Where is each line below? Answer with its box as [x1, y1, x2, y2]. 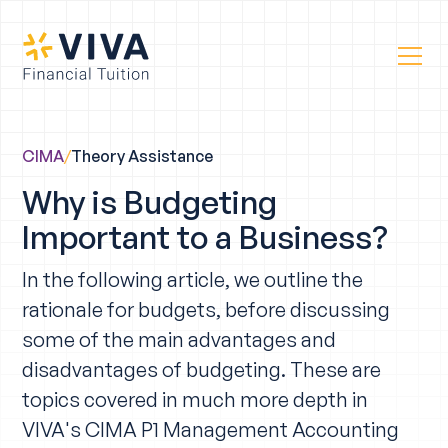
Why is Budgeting [22, 182, 278, 222]
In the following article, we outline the [22, 266, 364, 292]
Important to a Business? [22, 217, 389, 257]
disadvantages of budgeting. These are [22, 356, 382, 382]
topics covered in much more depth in [22, 386, 369, 412]
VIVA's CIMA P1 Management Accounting [22, 416, 400, 442]
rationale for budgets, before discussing [22, 296, 391, 322]
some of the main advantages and [22, 326, 337, 352]
